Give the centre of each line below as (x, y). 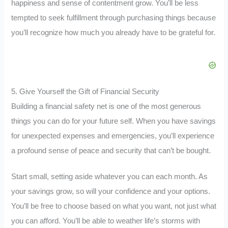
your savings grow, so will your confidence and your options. (111, 191)
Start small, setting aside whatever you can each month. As (110, 176)
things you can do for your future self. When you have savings (114, 121)
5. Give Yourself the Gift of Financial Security (85, 92)
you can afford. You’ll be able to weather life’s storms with (106, 221)
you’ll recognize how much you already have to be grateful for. (113, 33)
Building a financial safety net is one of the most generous (106, 107)
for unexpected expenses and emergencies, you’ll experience (113, 136)
